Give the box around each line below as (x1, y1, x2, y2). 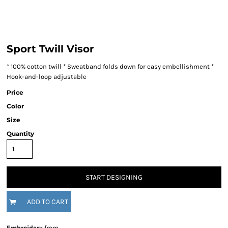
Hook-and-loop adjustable (7, 73, 87, 80)
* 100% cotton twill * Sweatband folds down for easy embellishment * (7, 63, 214, 70)
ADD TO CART (27, 197, 68, 207)
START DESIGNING (85, 173, 142, 182)
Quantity (7, 130, 34, 137)
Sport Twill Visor (7, 43, 94, 55)
